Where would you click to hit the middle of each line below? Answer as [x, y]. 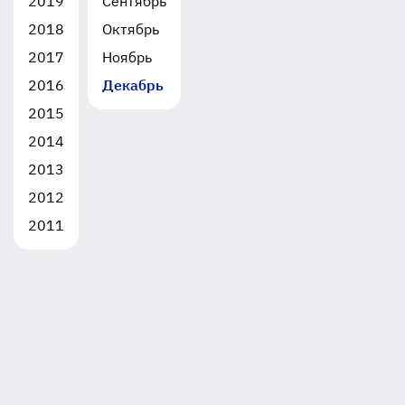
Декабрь [133, 85]
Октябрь [131, 29]
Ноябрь [127, 57]
